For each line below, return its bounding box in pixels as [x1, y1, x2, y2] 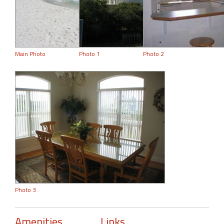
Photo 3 [15, 184, 36, 194]
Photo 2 [143, 48, 164, 58]
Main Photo [15, 48, 45, 58]
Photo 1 [79, 48, 100, 58]
